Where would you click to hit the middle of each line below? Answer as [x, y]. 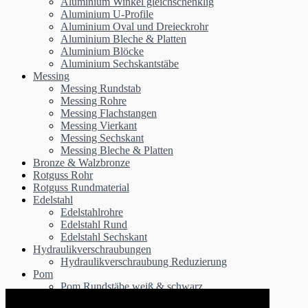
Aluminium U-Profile [107, 14]
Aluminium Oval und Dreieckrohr [134, 26]
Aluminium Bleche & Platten [123, 38]
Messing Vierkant [99, 125]
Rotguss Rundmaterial [81, 187]
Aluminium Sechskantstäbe [120, 63]
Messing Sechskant [102, 137]
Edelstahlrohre [92, 212]
